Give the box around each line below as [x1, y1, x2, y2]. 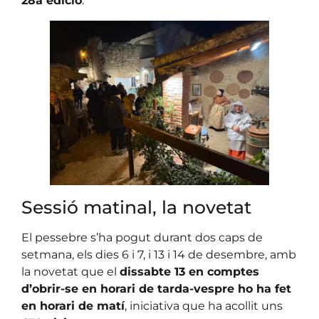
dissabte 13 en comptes [120, 264, 259, 278]
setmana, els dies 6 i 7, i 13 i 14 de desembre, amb [21, 247, 296, 261]
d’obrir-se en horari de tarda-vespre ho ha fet [21, 281, 291, 296]
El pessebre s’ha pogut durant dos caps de [21, 230, 263, 244]
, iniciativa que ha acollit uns [125, 298, 283, 313]
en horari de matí [21, 298, 125, 313]
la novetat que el [21, 264, 120, 278]
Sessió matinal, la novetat [21, 196, 251, 218]
